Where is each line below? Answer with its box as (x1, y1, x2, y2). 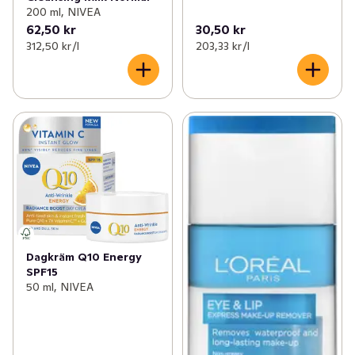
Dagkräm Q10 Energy (26, 249, 142, 264)
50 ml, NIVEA (26, 279, 94, 294)
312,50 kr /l (26, 39, 79, 54)
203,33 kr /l (195, 39, 250, 54)
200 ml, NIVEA (26, 5, 101, 20)
